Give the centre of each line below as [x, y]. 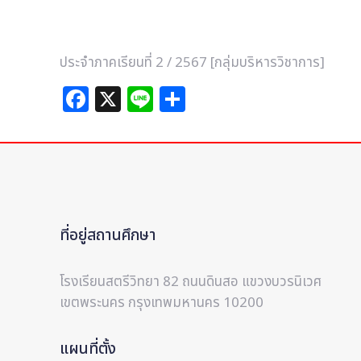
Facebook [149, 99]
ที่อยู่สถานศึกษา [108, 236]
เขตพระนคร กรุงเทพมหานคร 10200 [162, 303]
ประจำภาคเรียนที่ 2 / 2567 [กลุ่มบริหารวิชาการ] [193, 63]
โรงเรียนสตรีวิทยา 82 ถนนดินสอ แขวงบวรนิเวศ [191, 282]
